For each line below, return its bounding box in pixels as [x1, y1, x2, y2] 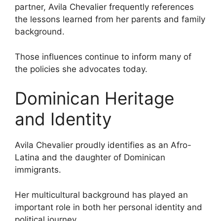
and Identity [15, 109, 111, 130]
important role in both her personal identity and [15, 202, 202, 212]
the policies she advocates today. [15, 64, 147, 74]
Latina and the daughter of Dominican [15, 152, 165, 163]
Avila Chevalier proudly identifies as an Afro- [15, 140, 191, 150]
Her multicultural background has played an [15, 189, 188, 200]
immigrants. [15, 165, 61, 175]
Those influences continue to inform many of [15, 51, 191, 62]
